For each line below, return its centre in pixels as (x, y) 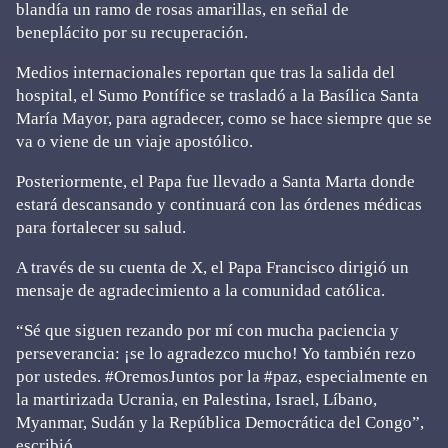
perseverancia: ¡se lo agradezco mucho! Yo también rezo (216, 353)
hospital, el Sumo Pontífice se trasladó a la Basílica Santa (217, 95)
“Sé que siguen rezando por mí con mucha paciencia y (207, 330)
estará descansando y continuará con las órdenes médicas (219, 204)
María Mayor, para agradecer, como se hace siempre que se (224, 118)
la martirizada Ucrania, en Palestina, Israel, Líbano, (196, 399)
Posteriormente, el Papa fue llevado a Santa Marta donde (215, 181)
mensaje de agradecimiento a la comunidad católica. (200, 290)
